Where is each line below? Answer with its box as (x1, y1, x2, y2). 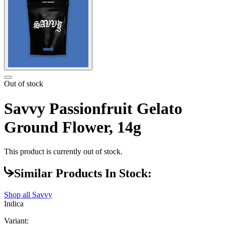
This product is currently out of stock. (4, 147, 123, 156)
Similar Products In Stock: (14, 167, 152, 180)
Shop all (4, 190, 32, 199)
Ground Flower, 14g (4, 118, 141, 136)
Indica (4, 199, 24, 208)
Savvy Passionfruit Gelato (4, 99, 182, 118)
